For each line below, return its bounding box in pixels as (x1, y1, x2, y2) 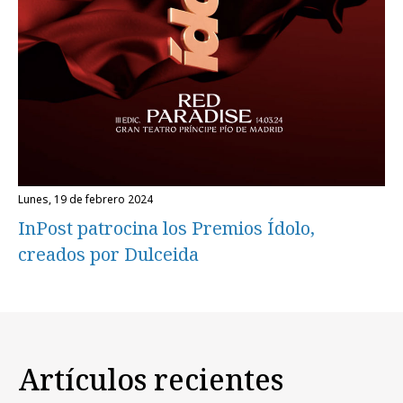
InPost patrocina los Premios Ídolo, (18, 215, 315, 240)
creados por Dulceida (18, 241, 199, 266)
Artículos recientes (18, 360, 283, 399)
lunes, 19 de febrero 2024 (23, 191, 153, 207)
